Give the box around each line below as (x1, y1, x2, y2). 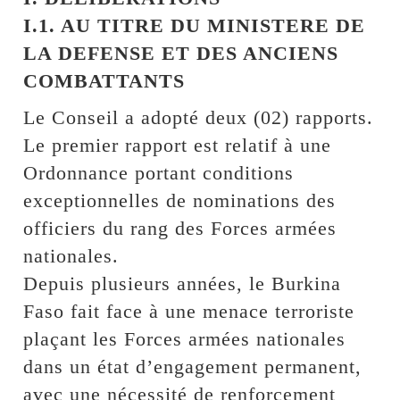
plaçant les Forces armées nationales (23, 327, 346, 350)
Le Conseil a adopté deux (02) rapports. (23, 105, 374, 129)
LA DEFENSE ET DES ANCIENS (23, 41, 339, 64)
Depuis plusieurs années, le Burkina (23, 271, 342, 295)
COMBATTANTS (23, 69, 186, 92)
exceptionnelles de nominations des (23, 188, 337, 212)
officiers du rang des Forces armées (23, 216, 337, 239)
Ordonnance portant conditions (23, 161, 295, 184)
